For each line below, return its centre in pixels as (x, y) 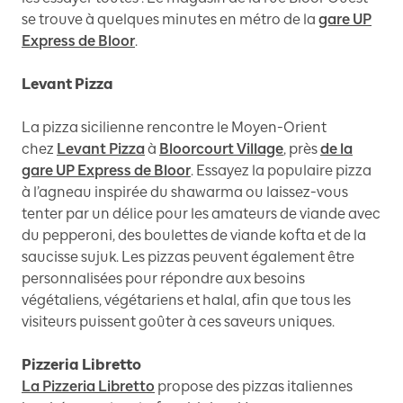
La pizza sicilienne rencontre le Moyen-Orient (174, 128)
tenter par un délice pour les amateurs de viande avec (201, 214)
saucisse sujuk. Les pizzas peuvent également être (188, 257)
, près (300, 149)
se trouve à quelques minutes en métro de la (169, 20)
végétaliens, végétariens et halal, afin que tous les (186, 300)
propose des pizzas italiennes (255, 387)
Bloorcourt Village (221, 149)
